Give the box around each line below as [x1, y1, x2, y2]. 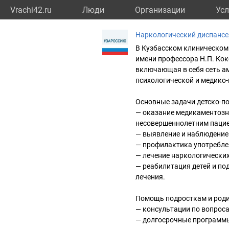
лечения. [135, 173, 165, 181]
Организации [135, 5, 185, 15]
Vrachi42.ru [10, 5, 52, 15]
